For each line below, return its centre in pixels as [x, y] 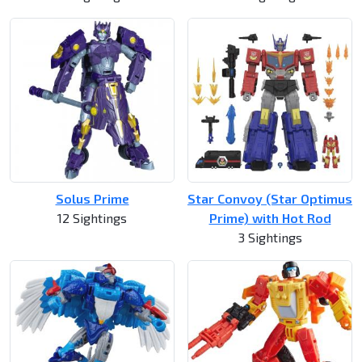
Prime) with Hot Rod [270, 218]
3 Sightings [270, 238]
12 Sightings [92, 218]
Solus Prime [92, 199]
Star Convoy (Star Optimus [270, 199]
